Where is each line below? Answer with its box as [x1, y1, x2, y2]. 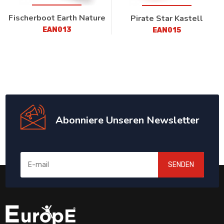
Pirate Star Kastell [130, 12, 203, 24]
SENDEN [167, 160, 194, 169]
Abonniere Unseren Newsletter [55, 113, 199, 127]
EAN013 [42, 25, 71, 34]
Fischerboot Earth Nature [8, 12, 105, 23]
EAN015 [152, 25, 181, 34]
